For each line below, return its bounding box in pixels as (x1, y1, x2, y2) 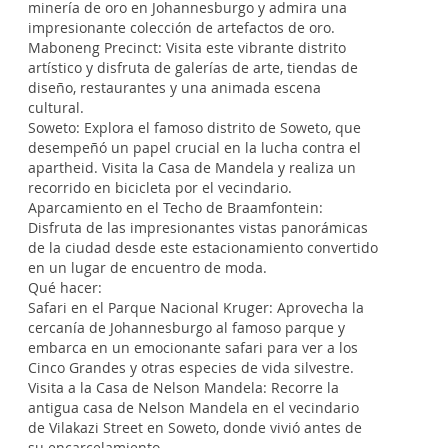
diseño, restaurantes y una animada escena (28, 78, 321, 97)
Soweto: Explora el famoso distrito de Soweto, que (28, 118, 361, 137)
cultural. (28, 98, 84, 117)
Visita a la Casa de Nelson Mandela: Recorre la (28, 378, 339, 397)
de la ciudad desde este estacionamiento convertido (28, 238, 378, 257)
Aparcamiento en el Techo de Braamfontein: (28, 198, 323, 217)
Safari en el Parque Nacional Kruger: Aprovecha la (28, 298, 364, 317)
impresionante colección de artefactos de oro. (28, 18, 335, 37)
